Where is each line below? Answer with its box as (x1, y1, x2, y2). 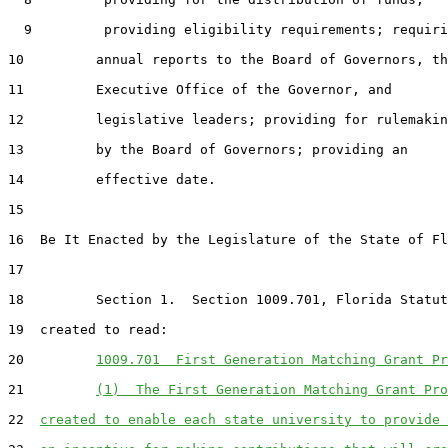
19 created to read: (8, 321, 168, 337)
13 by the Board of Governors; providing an (8, 141, 408, 157)
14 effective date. (8, 171, 216, 187)
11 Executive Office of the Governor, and (8, 81, 392, 97)
